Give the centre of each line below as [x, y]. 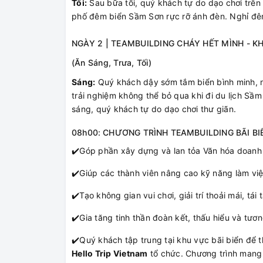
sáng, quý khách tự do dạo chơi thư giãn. [154, 109]
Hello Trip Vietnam [110, 254]
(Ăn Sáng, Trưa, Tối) [112, 63]
